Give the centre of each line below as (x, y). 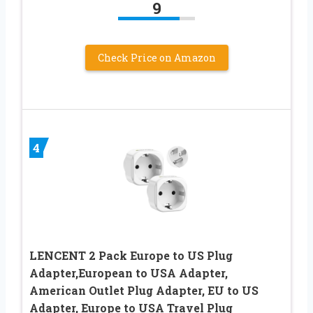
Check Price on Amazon (156, 57)
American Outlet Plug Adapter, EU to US (144, 290)
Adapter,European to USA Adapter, (129, 272)
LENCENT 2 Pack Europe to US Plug (131, 255)
